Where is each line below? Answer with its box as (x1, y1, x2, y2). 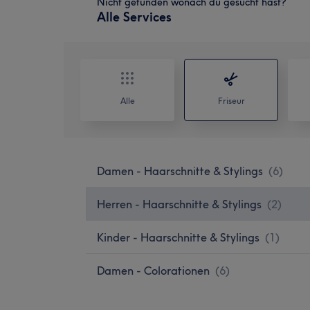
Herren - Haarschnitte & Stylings (97, 197, 262, 211)
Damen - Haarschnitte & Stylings (97, 163, 263, 178)
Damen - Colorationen (97, 263, 210, 277)
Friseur (217, 95, 245, 106)
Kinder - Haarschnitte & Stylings (97, 230, 259, 244)
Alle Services (97, 8, 172, 25)
